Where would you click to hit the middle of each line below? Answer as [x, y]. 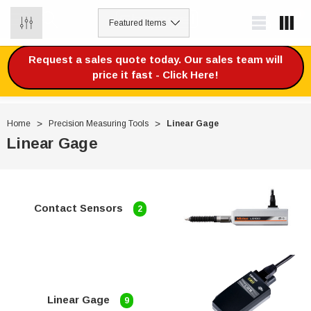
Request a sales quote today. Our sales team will [155, 59]
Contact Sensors [78, 208]
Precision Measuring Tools [99, 124]
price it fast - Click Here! [155, 75]
